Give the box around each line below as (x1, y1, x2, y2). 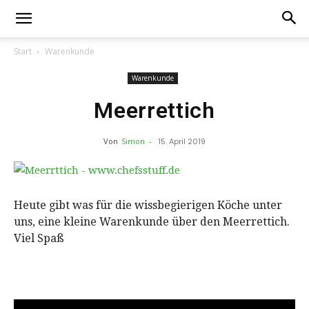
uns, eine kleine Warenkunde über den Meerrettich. (14, 215, 290, 228)
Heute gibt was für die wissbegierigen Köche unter (14, 199, 282, 212)
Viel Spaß (14, 232, 64, 245)
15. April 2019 (158, 136, 206, 147)
